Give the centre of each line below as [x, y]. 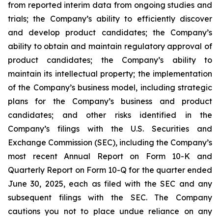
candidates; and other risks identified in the [110, 115]
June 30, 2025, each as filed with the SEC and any [110, 184]
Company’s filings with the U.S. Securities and [110, 129]
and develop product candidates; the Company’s [110, 33]
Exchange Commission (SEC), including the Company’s [110, 143]
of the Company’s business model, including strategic [110, 88]
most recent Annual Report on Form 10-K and [110, 156]
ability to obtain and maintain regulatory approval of [110, 46]
